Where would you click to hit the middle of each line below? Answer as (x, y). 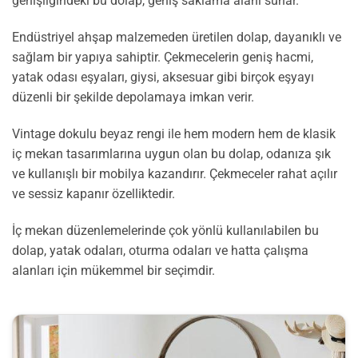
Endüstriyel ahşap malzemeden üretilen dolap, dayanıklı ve (177, 38)
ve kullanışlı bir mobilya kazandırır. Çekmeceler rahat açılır (175, 173)
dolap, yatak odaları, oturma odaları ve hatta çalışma (160, 250)
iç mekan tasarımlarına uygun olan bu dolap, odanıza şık (171, 153)
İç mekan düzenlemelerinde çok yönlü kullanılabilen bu (165, 230)
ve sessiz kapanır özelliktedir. (93, 193)
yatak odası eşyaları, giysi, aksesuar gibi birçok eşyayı (163, 78)
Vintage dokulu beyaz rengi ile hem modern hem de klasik (174, 133)
